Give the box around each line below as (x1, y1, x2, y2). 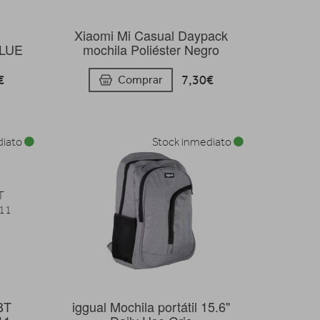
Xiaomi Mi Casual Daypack (74, 26, 229, 45)
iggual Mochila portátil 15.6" (72, 296, 231, 316)
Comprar (118, 72, 164, 86)
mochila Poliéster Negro (83, 40, 220, 59)
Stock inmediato (151, 135, 234, 149)
